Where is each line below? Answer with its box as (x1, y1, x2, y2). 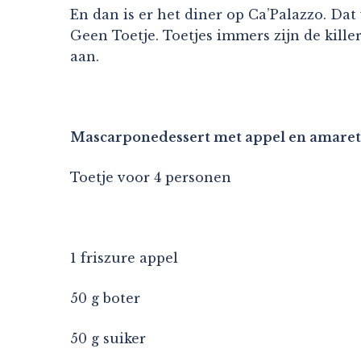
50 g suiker (70, 330, 146, 346)
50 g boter (70, 289, 140, 306)
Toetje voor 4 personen (70, 168, 231, 185)
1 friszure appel (70, 249, 178, 266)
